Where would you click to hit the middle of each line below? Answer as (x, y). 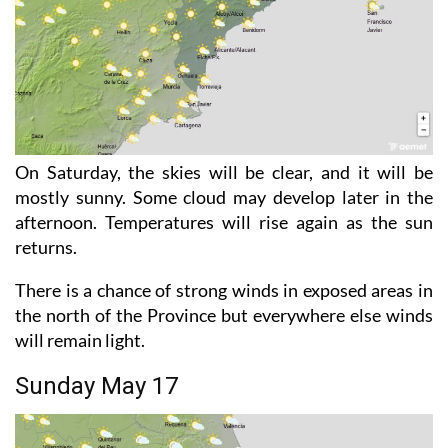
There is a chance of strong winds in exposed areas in (224, 289)
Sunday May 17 (96, 385)
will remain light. (80, 339)
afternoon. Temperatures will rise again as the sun (224, 221)
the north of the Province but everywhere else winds (224, 314)
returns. (46, 246)
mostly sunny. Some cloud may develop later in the (224, 196)
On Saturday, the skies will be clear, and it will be (224, 171)
